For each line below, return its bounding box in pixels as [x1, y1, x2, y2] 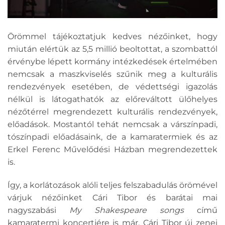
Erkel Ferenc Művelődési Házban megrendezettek [8, 144, 217, 154]
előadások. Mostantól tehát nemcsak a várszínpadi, [8, 119, 217, 129]
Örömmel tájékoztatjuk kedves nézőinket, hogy [8, 31, 217, 41]
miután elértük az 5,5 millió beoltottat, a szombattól [8, 44, 217, 54]
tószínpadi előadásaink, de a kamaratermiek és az [8, 132, 217, 142]
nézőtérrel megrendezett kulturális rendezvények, [8, 106, 217, 117]
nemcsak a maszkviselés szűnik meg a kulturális [8, 69, 217, 79]
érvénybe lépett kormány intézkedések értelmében [8, 56, 217, 66]
